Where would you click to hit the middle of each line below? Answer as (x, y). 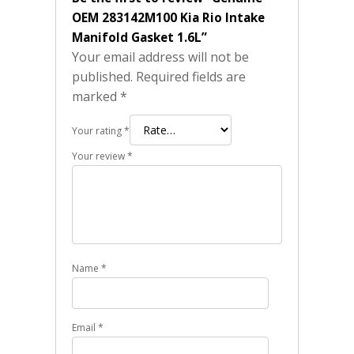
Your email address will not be (160, 57)
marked (96, 97)
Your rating (98, 131)
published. (102, 77)
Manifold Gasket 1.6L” (139, 38)
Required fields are (191, 77)
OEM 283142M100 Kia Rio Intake (168, 18)
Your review (100, 156)
